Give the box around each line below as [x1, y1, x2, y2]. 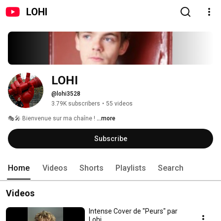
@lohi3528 [51, 90, 80, 98]
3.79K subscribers [51, 100, 100, 108]
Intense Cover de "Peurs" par [89, 207, 167, 216]
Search [158, 163, 184, 173]
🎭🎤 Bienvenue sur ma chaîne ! [8, 115, 97, 122]
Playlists [115, 163, 146, 173]
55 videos [106, 100, 133, 108]
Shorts [79, 163, 104, 173]
